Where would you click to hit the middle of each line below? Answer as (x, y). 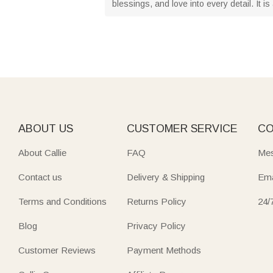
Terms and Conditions (62, 201)
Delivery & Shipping (165, 177)
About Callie (42, 152)
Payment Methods (164, 250)
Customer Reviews (57, 250)
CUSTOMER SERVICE (182, 128)
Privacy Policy (156, 225)
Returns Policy (156, 201)
